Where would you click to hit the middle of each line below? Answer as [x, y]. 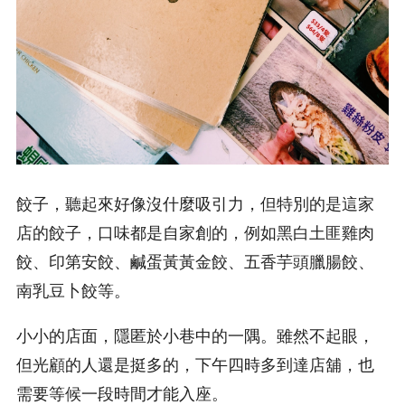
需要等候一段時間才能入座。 [122, 393]
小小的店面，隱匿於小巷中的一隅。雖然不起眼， [195, 335]
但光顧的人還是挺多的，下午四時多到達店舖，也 [195, 364]
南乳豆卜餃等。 [73, 290]
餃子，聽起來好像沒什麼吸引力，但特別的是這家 [195, 203]
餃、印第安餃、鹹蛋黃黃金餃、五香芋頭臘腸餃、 [195, 261]
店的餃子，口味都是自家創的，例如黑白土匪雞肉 [195, 232]
